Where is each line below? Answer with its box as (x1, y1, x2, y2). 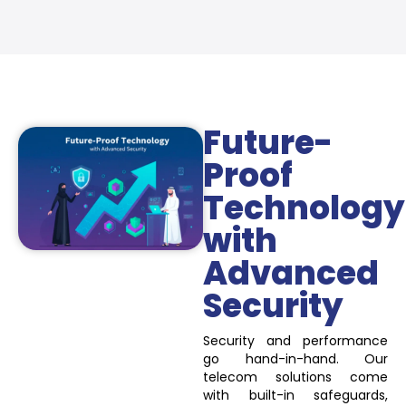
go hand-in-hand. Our (203, 349, 388, 368)
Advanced (203, 249, 379, 296)
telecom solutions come (203, 367, 388, 386)
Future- (203, 119, 333, 166)
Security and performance (203, 331, 388, 350)
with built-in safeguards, (203, 385, 388, 404)
